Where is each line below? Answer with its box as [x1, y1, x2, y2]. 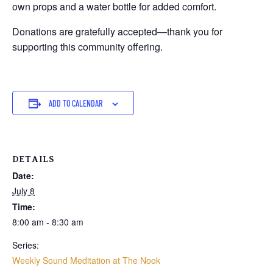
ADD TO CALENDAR [48, 98, 102, 109]
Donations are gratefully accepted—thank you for [12, 24, 222, 39]
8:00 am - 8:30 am [12, 216, 83, 229]
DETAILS [12, 154, 54, 165]
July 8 [12, 185, 35, 197]
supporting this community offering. [12, 40, 163, 54]
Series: [12, 239, 39, 252]
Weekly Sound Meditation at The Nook [12, 254, 160, 267]
